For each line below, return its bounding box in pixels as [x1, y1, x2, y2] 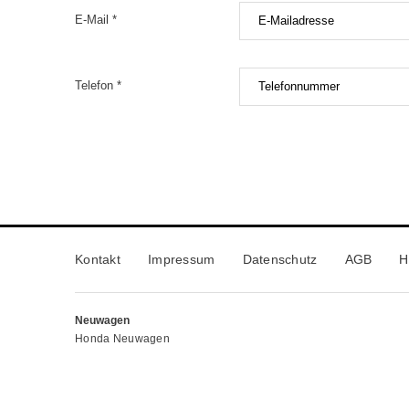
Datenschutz [242, 251, 318, 267]
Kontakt [75, 251, 121, 267]
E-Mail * [75, 12, 117, 26]
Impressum [147, 251, 215, 267]
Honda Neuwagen [75, 331, 170, 345]
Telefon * [75, 78, 121, 92]
